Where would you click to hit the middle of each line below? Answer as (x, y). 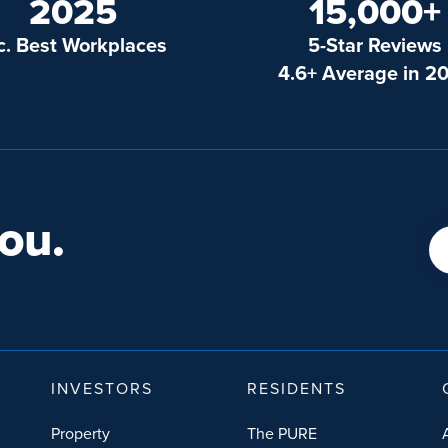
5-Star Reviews (375, 44)
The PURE (281, 432)
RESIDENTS (296, 387)
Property (80, 432)
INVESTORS (101, 387)
